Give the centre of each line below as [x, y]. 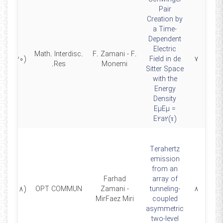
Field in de [165, 59]
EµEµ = [165, 109]
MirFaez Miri [114, 199]
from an [165, 169]
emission [165, 159]
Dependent [165, 39]
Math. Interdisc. [59, 54]
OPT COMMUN [59, 189]
